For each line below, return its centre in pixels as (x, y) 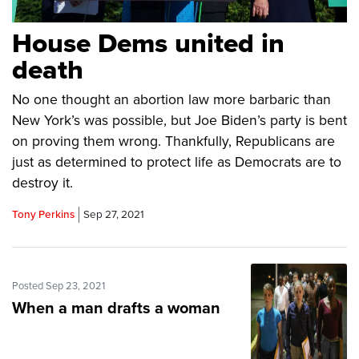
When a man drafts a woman (116, 309)
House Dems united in (148, 44)
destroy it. (42, 184)
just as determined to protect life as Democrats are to (177, 163)
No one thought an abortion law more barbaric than (171, 100)
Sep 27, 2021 (114, 215)
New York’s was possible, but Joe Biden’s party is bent (179, 121)
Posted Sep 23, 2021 (58, 286)
